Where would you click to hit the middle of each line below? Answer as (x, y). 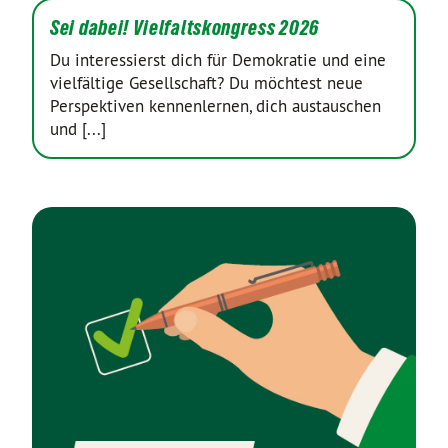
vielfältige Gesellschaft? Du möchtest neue (206, 83)
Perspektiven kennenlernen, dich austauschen (215, 106)
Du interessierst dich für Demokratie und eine (218, 60)
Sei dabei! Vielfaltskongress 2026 (185, 28)
